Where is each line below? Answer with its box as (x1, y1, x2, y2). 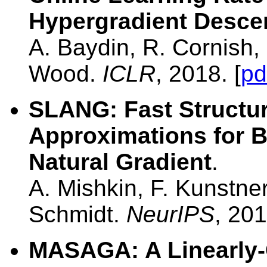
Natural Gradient (29, 149, 212, 175)
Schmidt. (29, 201, 126, 228)
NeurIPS (126, 201, 215, 228)
